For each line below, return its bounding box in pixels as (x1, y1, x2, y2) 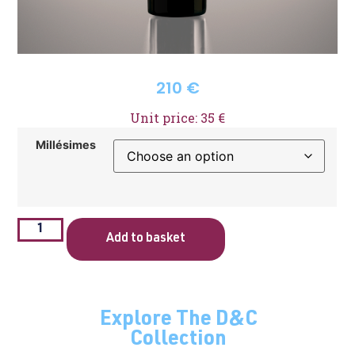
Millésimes (35, 137, 96, 151)
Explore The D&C (99, 311, 258, 331)
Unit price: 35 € (130, 109, 225, 126)
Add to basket (106, 233, 186, 246)
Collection (130, 330, 227, 351)
